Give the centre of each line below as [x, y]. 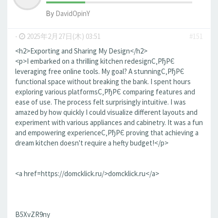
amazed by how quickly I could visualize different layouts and [106, 112]
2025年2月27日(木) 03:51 [63, 36]
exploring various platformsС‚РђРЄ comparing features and [105, 92]
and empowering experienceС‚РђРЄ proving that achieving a [107, 133]
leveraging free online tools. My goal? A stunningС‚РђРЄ [100, 71]
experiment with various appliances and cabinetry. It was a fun [109, 122]
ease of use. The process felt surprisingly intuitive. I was [100, 102]
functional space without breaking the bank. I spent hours [103, 82]
